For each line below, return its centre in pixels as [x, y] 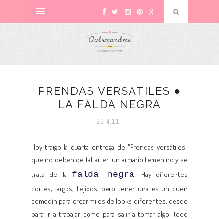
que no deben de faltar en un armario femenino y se [109, 160]
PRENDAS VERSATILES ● [109, 91]
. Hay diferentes [161, 174]
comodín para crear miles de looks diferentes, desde [109, 201]
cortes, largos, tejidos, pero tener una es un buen [109, 188]
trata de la [52, 174]
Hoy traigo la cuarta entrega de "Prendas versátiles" [109, 147]
